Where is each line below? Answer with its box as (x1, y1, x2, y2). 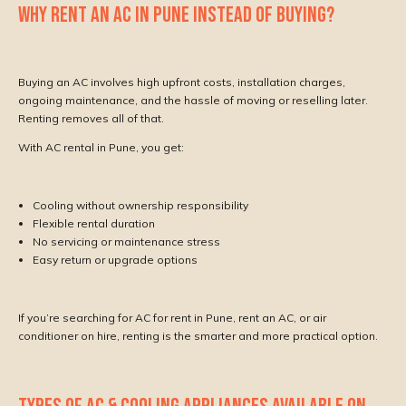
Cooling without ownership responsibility (33, 198, 248, 213)
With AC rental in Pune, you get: (18, 140, 184, 155)
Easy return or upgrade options (33, 253, 198, 267)
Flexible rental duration (33, 217, 155, 231)
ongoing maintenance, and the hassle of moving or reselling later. (18, 93, 368, 108)
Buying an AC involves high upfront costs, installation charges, (18, 75, 345, 90)
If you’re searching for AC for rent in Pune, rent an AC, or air (18, 311, 326, 325)
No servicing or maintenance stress (33, 235, 220, 249)
